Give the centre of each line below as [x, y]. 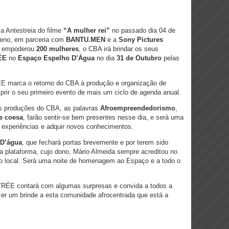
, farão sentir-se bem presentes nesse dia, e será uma [103, 117]
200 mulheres [58, 49]
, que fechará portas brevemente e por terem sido [95, 142]
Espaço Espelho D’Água [56, 58]
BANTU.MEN [86, 40]
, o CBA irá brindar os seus [119, 49]
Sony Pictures [141, 40]
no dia [106, 58]
